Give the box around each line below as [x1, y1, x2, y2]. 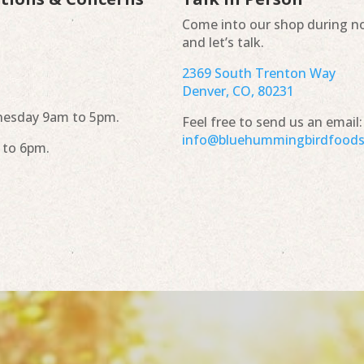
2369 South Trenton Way [182, 64, 336, 83]
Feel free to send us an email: [182, 113, 362, 132]
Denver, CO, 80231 [182, 82, 294, 101]
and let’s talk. [182, 33, 264, 52]
